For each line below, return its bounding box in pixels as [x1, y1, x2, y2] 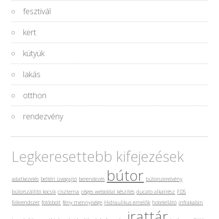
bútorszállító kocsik [12, 188, 56, 196]
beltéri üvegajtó [41, 175, 77, 183]
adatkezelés [12, 175, 39, 183]
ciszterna [58, 188, 80, 196]
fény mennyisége [63, 199, 103, 206]
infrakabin [178, 199, 203, 206]
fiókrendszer [12, 199, 40, 206]
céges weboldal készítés [81, 188, 135, 196]
